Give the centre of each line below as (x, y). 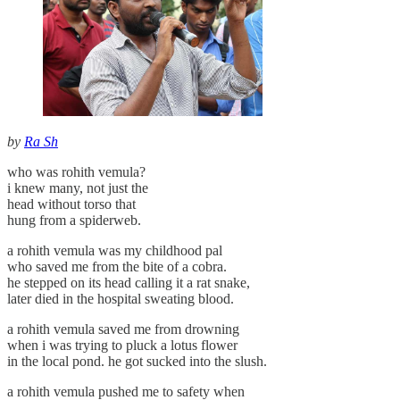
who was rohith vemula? (76, 172)
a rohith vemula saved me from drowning (123, 329)
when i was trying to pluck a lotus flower (122, 346)
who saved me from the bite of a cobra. (117, 267)
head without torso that (71, 204)
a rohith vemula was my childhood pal (115, 251)
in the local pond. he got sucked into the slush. (137, 362)
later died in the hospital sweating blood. (121, 299)
